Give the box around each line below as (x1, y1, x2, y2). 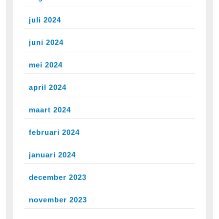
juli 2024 (29, 15, 61, 24)
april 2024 (29, 83, 66, 91)
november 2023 (29, 195, 87, 204)
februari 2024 (29, 128, 80, 136)
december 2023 (29, 173, 87, 181)
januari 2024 (29, 150, 76, 159)
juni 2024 (29, 38, 64, 46)
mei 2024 (29, 60, 63, 69)
